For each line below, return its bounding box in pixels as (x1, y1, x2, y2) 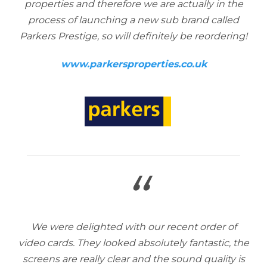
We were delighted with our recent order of (30, 221, 237, 232)
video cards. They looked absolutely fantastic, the (18, 237, 249, 249)
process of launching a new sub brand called (28, 14, 239, 26)
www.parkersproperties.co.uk (60, 58, 207, 70)
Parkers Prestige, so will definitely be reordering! (20, 30, 247, 42)
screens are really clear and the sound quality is (22, 253, 245, 265)
